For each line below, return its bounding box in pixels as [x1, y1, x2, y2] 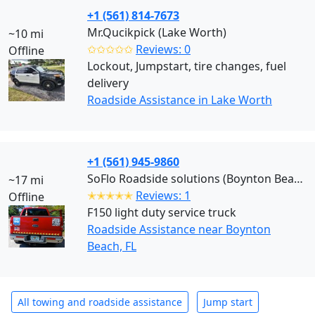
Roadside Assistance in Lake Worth [87, 92, 272, 108]
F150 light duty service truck [87, 205, 236, 220]
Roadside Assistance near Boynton [87, 221, 271, 237]
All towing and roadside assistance [18, 295, 182, 309]
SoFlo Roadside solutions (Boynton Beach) [294, 171, 303, 186]
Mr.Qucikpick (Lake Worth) [87, 25, 226, 40]
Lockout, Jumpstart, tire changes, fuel [87, 58, 286, 74]
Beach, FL [87, 238, 136, 254]
